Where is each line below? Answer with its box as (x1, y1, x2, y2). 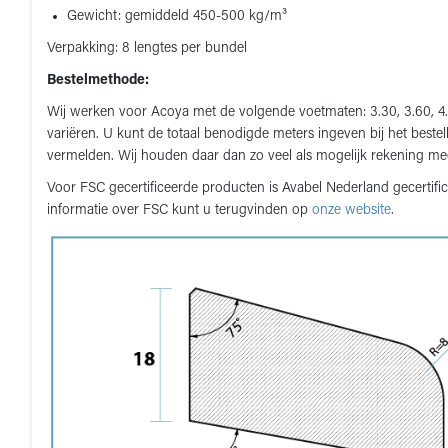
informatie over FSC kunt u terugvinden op (47, 203, 312, 218)
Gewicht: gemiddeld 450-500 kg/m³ (67, 9, 287, 24)
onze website (312, 203, 391, 218)
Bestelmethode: (47, 73, 149, 88)
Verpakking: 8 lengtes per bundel (47, 41, 247, 56)
